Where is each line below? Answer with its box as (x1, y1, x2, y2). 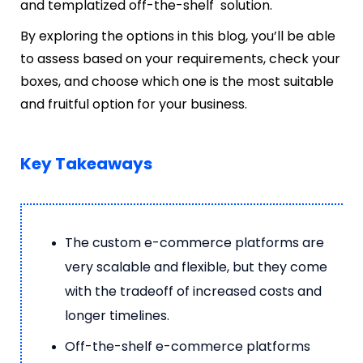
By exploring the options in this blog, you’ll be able (20, 26, 335, 45)
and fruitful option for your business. (20, 94, 247, 113)
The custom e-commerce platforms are (65, 233, 324, 252)
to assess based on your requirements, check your (20, 49, 340, 68)
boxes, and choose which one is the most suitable (20, 71, 334, 91)
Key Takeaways (20, 152, 152, 175)
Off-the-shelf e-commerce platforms (65, 336, 310, 356)
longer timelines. (65, 305, 169, 325)
